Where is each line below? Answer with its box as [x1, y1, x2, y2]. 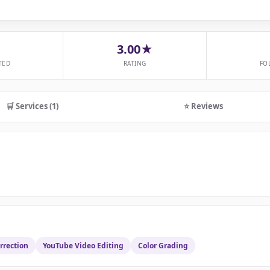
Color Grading [138, 240, 188, 251]
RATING [123, 59, 146, 68]
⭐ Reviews [183, 101, 223, 112]
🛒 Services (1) [6, 101, 59, 112]
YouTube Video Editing [43, 240, 124, 251]
